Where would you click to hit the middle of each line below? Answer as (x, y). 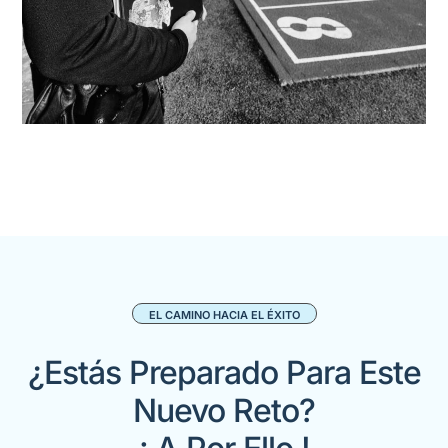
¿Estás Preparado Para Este (224, 372)
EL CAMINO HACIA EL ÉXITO (224, 314)
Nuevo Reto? (224, 410)
